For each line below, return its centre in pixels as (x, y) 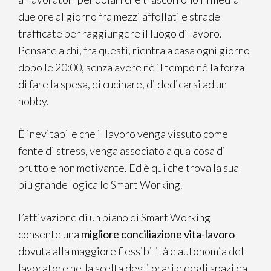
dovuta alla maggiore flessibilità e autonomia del (131, 251)
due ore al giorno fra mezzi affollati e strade (119, 16)
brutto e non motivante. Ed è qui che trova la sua (129, 168)
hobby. (34, 101)
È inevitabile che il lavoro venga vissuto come (123, 134)
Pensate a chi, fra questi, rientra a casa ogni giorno (134, 50)
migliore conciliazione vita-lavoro (158, 234)
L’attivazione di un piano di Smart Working (114, 217)
